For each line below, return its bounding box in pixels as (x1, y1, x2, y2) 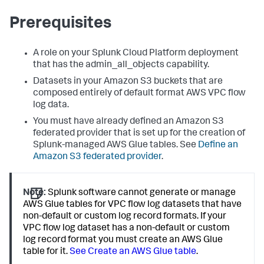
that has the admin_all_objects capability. (33, 61, 209, 71)
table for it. (23, 247, 70, 258)
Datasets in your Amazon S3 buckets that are (33, 77, 223, 87)
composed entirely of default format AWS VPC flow (33, 89, 246, 99)
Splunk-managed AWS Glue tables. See (33, 141, 198, 151)
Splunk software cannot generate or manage (46, 189, 236, 199)
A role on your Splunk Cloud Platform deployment (33, 49, 239, 59)
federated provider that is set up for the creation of (33, 129, 245, 139)
